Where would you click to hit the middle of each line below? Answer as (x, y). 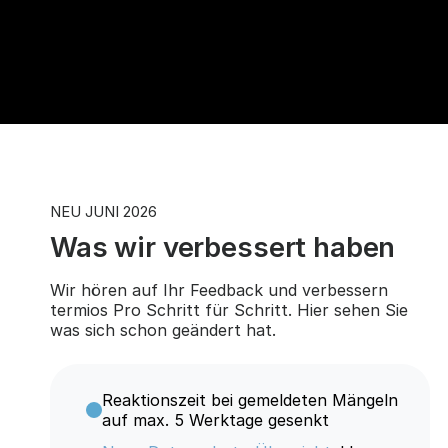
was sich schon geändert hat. (162, 329)
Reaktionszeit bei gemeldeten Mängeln (249, 399)
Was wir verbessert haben (222, 246)
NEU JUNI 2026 (103, 211)
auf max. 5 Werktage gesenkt (215, 419)
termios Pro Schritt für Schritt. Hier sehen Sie (228, 309)
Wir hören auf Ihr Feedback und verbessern (218, 289)
